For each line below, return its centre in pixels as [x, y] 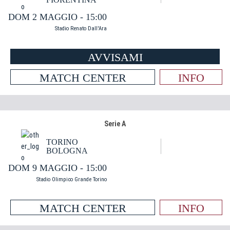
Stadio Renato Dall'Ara [81, 28]
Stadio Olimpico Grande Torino [72, 179]
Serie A [115, 124]
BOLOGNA [67, 151]
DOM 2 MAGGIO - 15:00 [57, 17]
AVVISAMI [115, 57]
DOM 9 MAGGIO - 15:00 [57, 168]
